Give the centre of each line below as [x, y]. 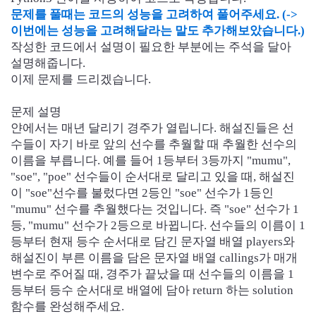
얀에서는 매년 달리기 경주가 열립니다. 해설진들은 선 [152, 128]
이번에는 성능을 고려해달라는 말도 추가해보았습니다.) [158, 31]
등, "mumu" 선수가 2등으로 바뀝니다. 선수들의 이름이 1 [158, 225]
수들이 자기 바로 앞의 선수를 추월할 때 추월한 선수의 [154, 144]
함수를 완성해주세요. [67, 306]
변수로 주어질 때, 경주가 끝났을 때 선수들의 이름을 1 [152, 274]
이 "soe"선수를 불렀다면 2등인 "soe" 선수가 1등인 [142, 193]
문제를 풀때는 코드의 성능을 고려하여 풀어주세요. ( [148, 14]
